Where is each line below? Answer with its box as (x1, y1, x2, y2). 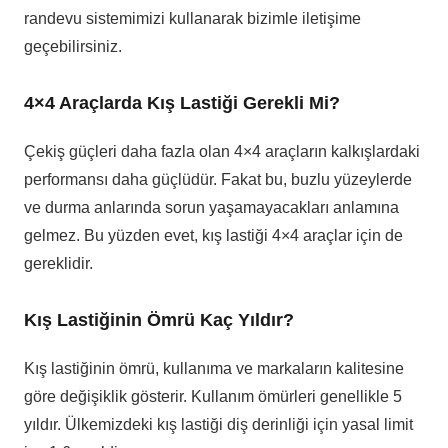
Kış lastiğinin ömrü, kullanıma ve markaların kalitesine (24, 360, 404, 378)
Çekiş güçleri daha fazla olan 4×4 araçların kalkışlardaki (24, 143, 420, 161)
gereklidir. (24, 255, 93, 273)
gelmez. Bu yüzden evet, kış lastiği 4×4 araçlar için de (24, 227, 403, 245)
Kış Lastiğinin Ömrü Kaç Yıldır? (24, 310, 294, 331)
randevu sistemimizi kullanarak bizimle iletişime (24, 10, 361, 28)
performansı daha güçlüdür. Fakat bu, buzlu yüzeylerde (24, 171, 412, 189)
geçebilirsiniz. (24, 38, 122, 56)
